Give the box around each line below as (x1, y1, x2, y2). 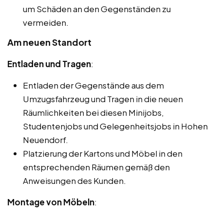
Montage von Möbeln (7, 197, 94, 208)
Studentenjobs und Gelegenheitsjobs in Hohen (23, 121, 208, 132)
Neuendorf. (23, 134, 68, 145)
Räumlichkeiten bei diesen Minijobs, (23, 107, 164, 118)
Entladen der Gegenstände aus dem (23, 80, 164, 91)
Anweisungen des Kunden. (23, 175, 126, 186)
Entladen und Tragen (7, 58, 91, 70)
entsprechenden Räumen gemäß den (23, 162, 170, 173)
